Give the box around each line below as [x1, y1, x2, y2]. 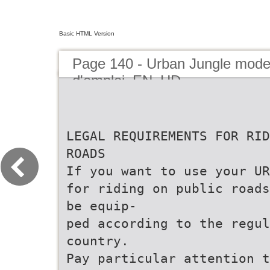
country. [66, 233, 129, 248]
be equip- [66, 198, 137, 213]
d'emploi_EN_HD [72, 72, 181, 89]
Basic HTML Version [59, 30, 115, 37]
